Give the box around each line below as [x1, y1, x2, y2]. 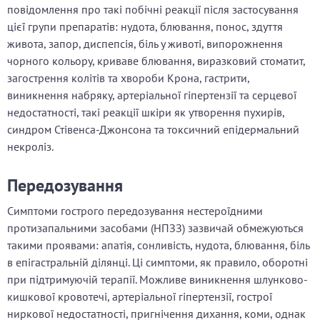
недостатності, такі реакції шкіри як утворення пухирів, [7, 105, 284, 120]
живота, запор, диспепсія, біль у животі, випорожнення [7, 36, 283, 51]
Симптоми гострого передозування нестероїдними [7, 204, 263, 219]
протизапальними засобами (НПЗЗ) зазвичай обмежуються [7, 221, 304, 236]
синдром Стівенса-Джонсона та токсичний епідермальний [7, 122, 299, 137]
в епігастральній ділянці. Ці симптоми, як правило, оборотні [7, 255, 308, 270]
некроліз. [7, 139, 54, 154]
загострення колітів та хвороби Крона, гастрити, [7, 71, 249, 86]
